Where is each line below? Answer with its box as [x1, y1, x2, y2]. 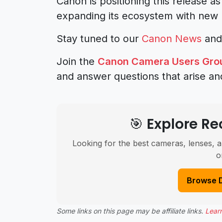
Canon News [142, 32, 202, 45]
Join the [56, 55, 98, 67]
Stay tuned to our [56, 32, 142, 45]
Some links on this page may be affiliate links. [56, 206, 205, 215]
